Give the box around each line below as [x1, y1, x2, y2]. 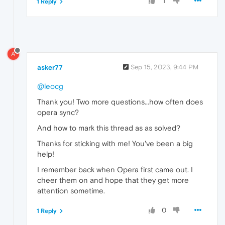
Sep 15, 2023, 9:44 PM [131, 63, 198, 71]
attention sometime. [37, 186, 105, 195]
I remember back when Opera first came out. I [37, 165, 193, 174]
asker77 [37, 63, 63, 72]
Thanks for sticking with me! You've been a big [37, 139, 193, 148]
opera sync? [37, 108, 79, 117]
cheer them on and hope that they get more [37, 176, 189, 185]
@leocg [37, 82, 63, 91]
